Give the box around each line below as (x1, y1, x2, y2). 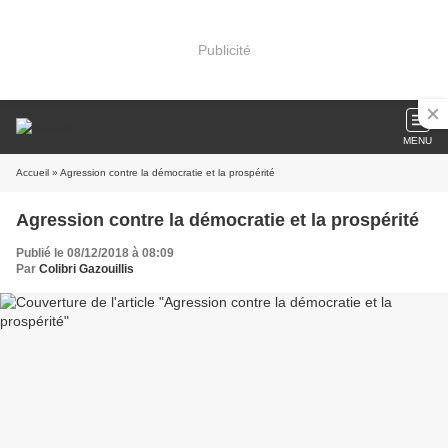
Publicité (197, 41, 251, 58)
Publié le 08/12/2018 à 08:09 (16, 246, 174, 260)
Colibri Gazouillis (39, 262, 134, 276)
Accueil (16, 167, 49, 178)
